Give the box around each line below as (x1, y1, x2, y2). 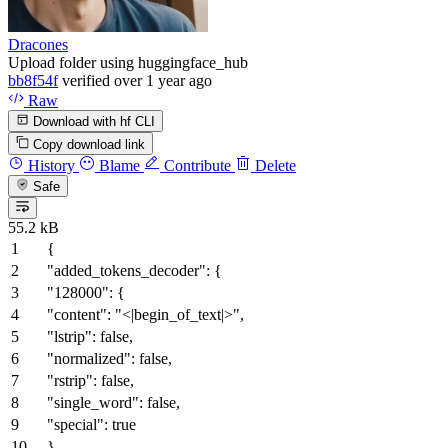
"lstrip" (47, 328, 92, 346)
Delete (251, 156, 296, 174)
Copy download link (33, 136, 146, 152)
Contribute (160, 156, 231, 174)
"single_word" (47, 394, 139, 412)
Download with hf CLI (29, 114, 156, 130)
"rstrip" (47, 372, 93, 390)
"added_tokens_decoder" (47, 262, 206, 280)
